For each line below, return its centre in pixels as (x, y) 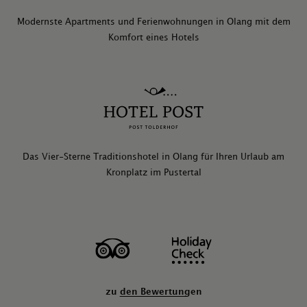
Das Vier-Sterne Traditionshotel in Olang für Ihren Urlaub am (153, 157)
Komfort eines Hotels (153, 37)
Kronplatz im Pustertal (153, 172)
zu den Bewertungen (153, 292)
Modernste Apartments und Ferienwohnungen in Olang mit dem (153, 22)
